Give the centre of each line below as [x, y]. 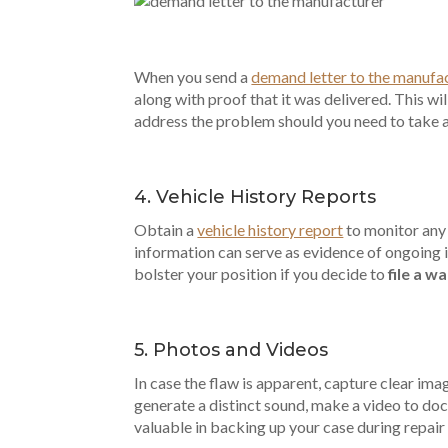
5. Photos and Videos [231, 350]
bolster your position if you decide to [261, 273]
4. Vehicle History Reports [255, 197]
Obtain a [166, 229]
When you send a [193, 76]
